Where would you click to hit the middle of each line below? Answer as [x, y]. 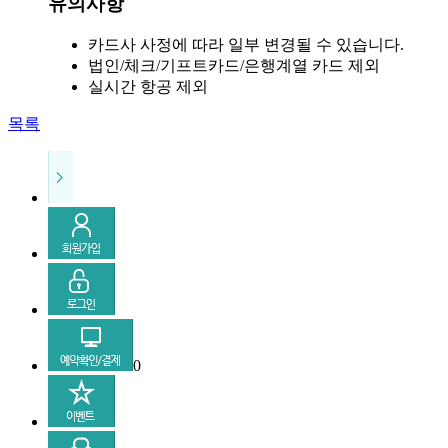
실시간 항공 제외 [148, 87]
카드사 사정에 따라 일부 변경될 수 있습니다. [246, 45]
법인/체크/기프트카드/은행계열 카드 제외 [234, 66]
